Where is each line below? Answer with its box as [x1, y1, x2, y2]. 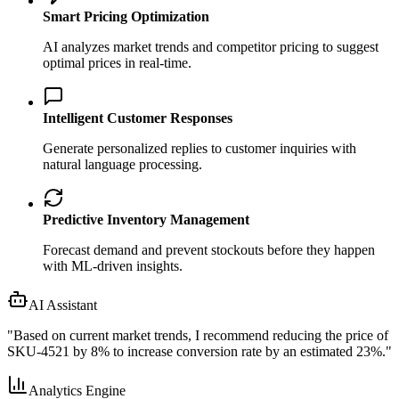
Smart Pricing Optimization [43, 8, 209, 24]
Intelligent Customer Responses [43, 110, 232, 126]
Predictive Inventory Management [43, 211, 249, 227]
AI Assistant [28, 297, 97, 313]
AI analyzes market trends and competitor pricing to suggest [43, 38, 379, 54]
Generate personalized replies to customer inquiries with [43, 140, 356, 156]
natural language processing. [43, 156, 202, 172]
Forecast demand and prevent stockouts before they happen [43, 241, 375, 257]
